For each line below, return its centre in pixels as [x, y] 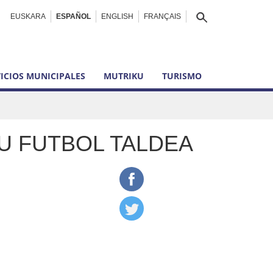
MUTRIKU [124, 76]
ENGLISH [117, 16]
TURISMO [182, 76]
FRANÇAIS [162, 16]
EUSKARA [28, 16]
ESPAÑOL [73, 16]
